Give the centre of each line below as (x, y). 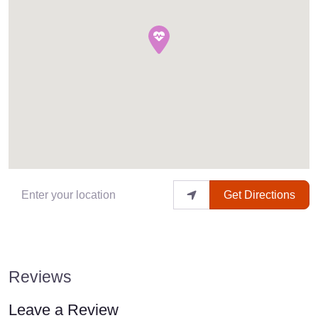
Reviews (40, 276)
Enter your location (55, 190)
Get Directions (259, 194)
